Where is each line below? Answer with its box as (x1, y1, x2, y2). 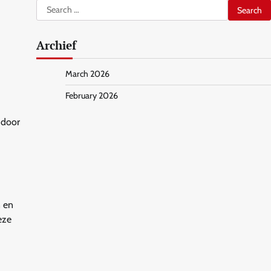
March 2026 (65, 68, 109, 79)
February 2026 (65, 90, 118, 101)
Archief (36, 38, 76, 53)
